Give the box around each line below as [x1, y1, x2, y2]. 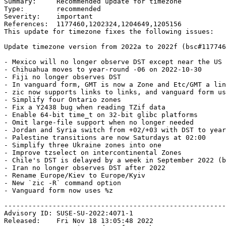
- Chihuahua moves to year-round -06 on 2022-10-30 [4, 66, 202, 74]
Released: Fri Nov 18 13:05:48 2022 [4, 217, 153, 225]
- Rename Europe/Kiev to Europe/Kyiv [4, 172, 145, 180]
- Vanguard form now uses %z [4, 187, 113, 195]
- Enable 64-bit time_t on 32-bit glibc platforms [4, 111, 198, 119]
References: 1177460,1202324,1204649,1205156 [4, 20, 182, 28]
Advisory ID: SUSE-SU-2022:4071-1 [4, 209, 133, 217]
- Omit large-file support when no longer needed [4, 119, 194, 127]
